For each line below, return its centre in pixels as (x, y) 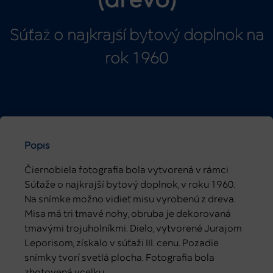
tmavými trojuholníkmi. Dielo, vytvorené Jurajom (133, 228)
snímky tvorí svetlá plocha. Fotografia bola (119, 257)
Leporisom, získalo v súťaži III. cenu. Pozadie (122, 243)
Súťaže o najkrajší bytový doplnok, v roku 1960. (130, 184)
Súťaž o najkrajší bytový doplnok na (136, 36)
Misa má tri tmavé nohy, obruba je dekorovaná (128, 214)
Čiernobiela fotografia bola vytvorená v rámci (126, 170)
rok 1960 (136, 59)
